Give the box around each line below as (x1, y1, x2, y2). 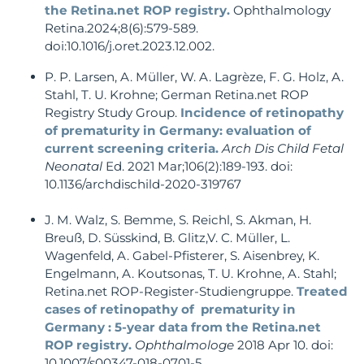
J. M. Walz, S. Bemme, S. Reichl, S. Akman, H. (45, 212, 311, 228)
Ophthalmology (233, 2, 331, 19)
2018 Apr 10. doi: (234, 337, 333, 353)
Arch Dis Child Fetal (222, 141, 344, 157)
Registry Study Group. (45, 105, 180, 121)
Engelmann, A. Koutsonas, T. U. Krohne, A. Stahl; (45, 266, 336, 282)
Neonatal (45, 158, 102, 175)
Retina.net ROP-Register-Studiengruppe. (45, 284, 297, 300)
